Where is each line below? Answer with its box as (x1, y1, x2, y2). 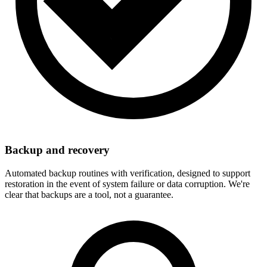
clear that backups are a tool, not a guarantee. (5, 189, 173, 200)
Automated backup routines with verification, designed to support (5, 167, 250, 178)
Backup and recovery (5, 143, 110, 156)
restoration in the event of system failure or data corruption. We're (5, 178, 250, 189)
